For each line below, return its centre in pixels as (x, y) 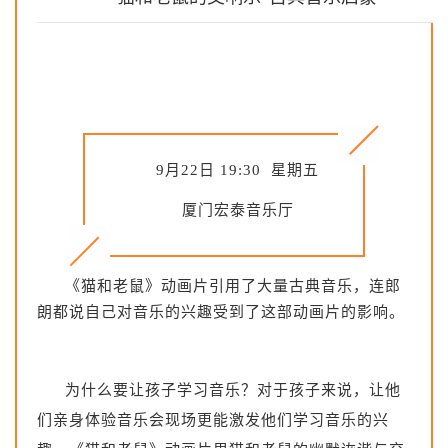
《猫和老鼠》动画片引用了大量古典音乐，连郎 (232, 286)
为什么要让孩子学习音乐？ (160, 390)
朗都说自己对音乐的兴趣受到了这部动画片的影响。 (220, 312)
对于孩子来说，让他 (328, 390)
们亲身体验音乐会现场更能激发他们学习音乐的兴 (212, 420)
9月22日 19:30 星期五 (238, 170)
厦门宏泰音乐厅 (237, 210)
